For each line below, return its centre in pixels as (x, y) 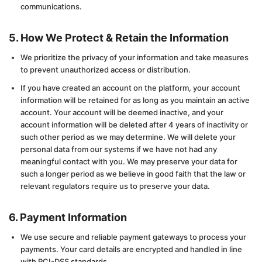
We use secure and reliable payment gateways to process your (133, 237)
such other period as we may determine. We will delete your (128, 137)
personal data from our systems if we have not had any (119, 149)
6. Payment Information (68, 217)
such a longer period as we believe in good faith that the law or (133, 174)
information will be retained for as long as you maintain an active (135, 100)
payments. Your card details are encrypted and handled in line (131, 249)
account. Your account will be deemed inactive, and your (122, 112)
